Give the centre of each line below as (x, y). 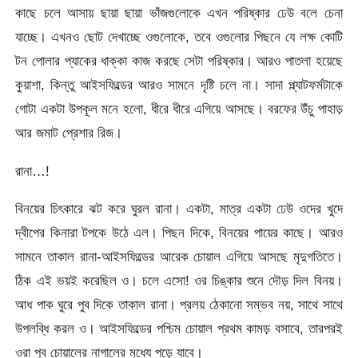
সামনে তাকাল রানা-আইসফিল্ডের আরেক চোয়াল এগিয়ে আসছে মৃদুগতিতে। (179, 257)
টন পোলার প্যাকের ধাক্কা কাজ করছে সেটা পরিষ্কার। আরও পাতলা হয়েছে (179, 61)
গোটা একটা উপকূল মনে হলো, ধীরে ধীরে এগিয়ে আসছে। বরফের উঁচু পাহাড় (179, 109)
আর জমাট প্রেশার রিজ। (69, 133)
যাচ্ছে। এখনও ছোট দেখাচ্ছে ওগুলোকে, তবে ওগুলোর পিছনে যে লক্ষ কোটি (179, 37)
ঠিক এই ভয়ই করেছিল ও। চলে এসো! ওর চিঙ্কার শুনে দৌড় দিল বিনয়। (179, 280)
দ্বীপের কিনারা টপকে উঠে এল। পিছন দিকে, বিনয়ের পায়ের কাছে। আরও (179, 233)
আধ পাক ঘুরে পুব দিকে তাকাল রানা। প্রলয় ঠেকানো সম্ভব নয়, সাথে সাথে (179, 304)
